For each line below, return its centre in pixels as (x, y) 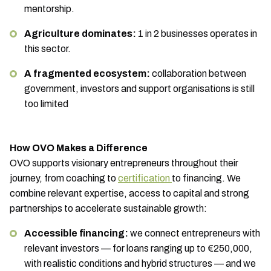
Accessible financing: (76, 233)
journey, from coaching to (64, 178)
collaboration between (198, 73)
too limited (46, 104)
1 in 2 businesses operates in (197, 34)
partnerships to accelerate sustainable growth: (108, 208)
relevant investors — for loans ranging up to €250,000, (138, 248)
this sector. (47, 49)
